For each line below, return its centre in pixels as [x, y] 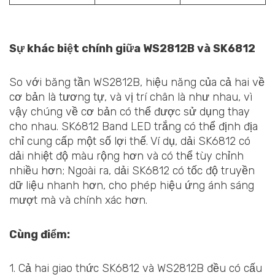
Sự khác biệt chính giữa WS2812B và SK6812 [132, 48]
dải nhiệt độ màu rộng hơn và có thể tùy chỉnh [126, 156]
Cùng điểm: [40, 234]
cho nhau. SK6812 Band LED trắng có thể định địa [134, 127]
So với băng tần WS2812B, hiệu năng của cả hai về [137, 83]
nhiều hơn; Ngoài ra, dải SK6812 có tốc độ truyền [132, 171]
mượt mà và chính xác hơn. [78, 200]
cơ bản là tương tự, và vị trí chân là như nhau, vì [131, 97]
